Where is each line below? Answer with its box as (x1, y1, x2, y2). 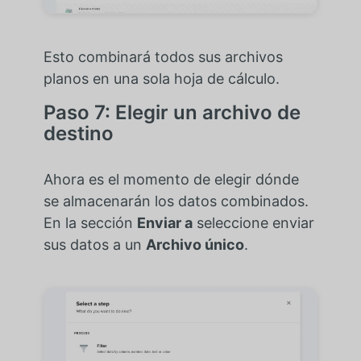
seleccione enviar (192, 214, 314, 231)
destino (43, 121, 114, 145)
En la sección (43, 214, 137, 231)
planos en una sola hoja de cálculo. (43, 69, 280, 87)
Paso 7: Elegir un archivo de (43, 100, 301, 124)
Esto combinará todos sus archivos (43, 48, 283, 65)
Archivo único (145, 235, 244, 253)
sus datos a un (43, 235, 146, 253)
